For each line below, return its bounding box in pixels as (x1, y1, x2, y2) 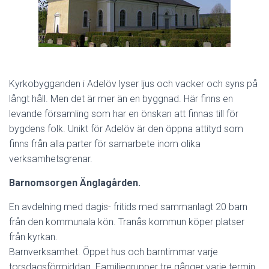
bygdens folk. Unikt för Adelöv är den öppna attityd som (9, 123, 243, 134)
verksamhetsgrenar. (9, 153, 92, 165)
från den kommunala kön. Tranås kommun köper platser (9, 216, 244, 228)
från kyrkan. (9, 231, 58, 243)
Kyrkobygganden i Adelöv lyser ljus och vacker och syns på (9, 78, 258, 89)
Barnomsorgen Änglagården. (9, 177, 141, 189)
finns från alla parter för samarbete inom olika (9, 138, 201, 150)
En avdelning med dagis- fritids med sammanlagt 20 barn (9, 201, 247, 213)
